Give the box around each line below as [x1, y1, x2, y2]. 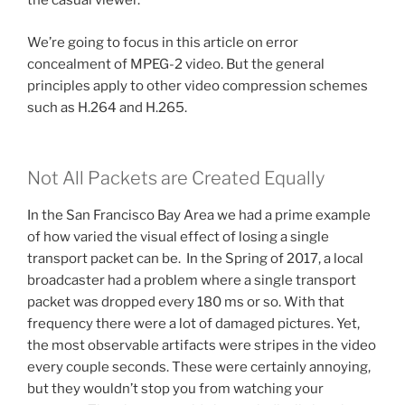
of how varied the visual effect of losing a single [27, 229, 329, 246]
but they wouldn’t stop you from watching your [27, 381, 324, 398]
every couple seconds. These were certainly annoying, [27, 359, 371, 376]
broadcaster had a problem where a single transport [27, 272, 356, 289]
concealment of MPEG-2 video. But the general [27, 55, 325, 72]
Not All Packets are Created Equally [27, 167, 325, 190]
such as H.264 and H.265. [27, 99, 187, 116]
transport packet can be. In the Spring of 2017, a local [27, 250, 363, 268]
